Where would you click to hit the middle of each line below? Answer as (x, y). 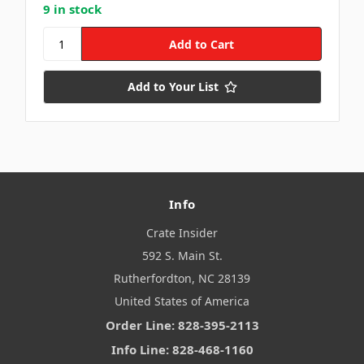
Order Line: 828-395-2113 (182, 325)
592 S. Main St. (182, 256)
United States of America (182, 301)
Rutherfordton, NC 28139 (182, 279)
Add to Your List (173, 87)
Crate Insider (182, 233)
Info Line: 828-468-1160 (182, 350)
